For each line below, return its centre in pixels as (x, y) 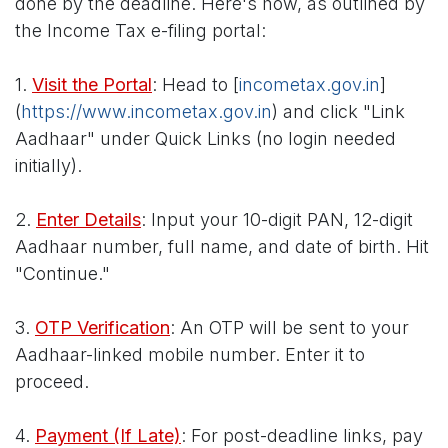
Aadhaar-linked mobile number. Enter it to (190, 355)
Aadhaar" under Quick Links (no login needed (205, 139)
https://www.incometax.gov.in (146, 112)
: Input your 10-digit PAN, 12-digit (277, 220)
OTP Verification (102, 328)
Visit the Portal (92, 85)
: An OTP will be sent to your (289, 328)
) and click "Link (338, 112)
